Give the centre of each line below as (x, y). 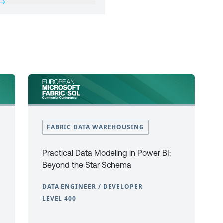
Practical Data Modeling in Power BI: (106, 153)
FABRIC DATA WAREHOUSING (95, 127)
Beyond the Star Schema (87, 165)
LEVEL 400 (59, 198)
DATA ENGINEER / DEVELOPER (92, 186)
